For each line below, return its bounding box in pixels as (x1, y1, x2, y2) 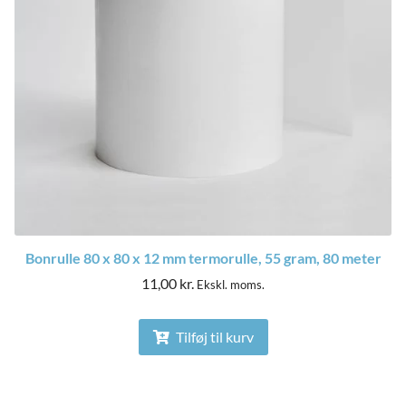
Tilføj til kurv (172, 328, 254, 346)
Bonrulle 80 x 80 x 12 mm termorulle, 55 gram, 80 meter (24, 249, 382, 267)
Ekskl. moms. (197, 277, 265, 293)
